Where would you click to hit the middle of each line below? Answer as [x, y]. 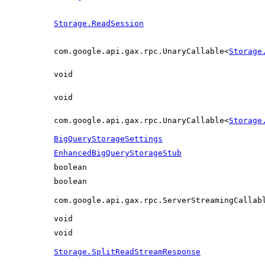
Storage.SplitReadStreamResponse [127, 251]
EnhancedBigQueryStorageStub [118, 153]
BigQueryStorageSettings [108, 138]
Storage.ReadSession [99, 23]
